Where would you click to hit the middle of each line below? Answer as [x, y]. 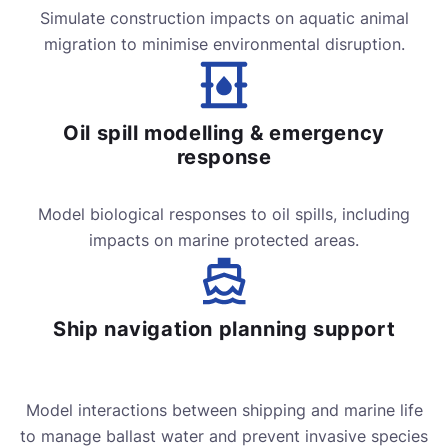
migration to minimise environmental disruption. [224, 44]
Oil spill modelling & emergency [224, 133]
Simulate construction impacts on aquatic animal [224, 18]
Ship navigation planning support [224, 329]
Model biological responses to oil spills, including [224, 214]
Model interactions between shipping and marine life [224, 410]
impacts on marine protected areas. [224, 240]
